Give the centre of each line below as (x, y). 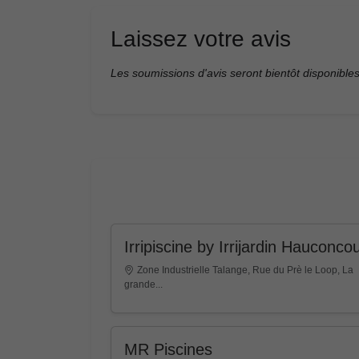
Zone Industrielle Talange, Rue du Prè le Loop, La (245, 270)
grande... (143, 284)
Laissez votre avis (201, 38)
